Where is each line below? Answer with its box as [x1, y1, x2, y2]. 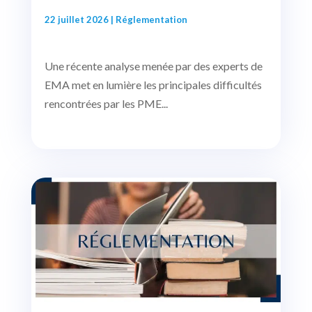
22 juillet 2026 [44, 14, 109, 26]
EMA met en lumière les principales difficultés [44, 78, 262, 92]
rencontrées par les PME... [44, 97, 168, 111]
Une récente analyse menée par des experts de [44, 59, 263, 73]
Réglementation [115, 14, 187, 26]
